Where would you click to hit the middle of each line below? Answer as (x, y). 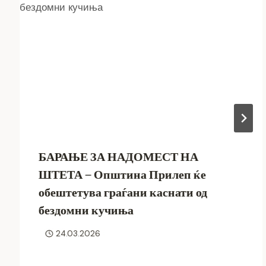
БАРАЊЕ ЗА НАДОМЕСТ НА (119, 157)
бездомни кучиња (86, 210)
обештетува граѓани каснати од (123, 193)
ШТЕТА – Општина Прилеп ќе (123, 175)
